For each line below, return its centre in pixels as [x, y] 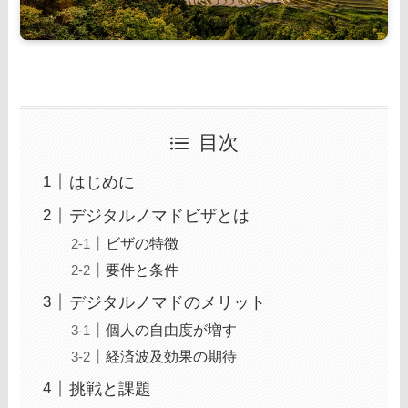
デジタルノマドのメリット [168, 302]
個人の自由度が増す [172, 329]
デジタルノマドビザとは [160, 215]
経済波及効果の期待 [172, 356]
